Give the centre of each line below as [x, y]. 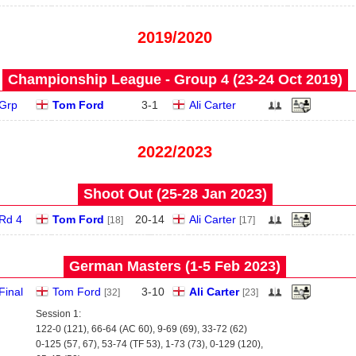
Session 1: [58, 314]
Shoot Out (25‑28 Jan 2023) [175, 194]
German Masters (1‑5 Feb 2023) [175, 266]
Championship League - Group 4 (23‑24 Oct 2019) [175, 79]
